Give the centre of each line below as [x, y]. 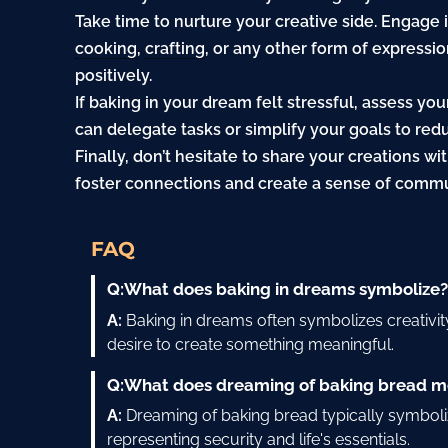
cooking [106, 49]
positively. [114, 76]
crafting [175, 49]
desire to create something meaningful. [251, 344]
